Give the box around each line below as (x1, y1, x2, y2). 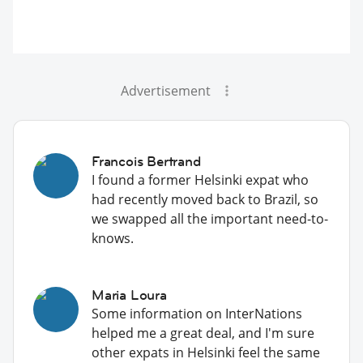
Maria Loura (92, 285, 167, 304)
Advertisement (120, 81, 211, 100)
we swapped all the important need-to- (92, 209, 328, 228)
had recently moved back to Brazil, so (92, 190, 318, 208)
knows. (92, 228, 134, 247)
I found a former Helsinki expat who (92, 170, 309, 189)
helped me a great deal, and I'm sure (92, 323, 314, 342)
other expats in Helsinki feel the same (92, 343, 320, 361)
